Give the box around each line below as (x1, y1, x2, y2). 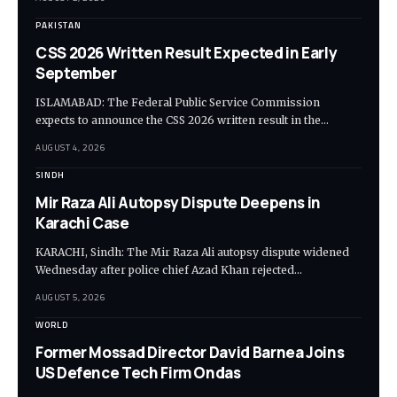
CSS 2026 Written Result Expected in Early (35, 43, 338, 64)
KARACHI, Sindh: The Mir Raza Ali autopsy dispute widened (35, 245, 349, 260)
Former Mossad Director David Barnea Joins (35, 342, 345, 363)
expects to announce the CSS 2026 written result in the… (35, 113, 329, 128)
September (35, 63, 117, 84)
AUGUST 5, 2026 (35, 291, 105, 305)
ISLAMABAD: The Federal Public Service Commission (35, 96, 320, 110)
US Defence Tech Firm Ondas (35, 362, 241, 384)
